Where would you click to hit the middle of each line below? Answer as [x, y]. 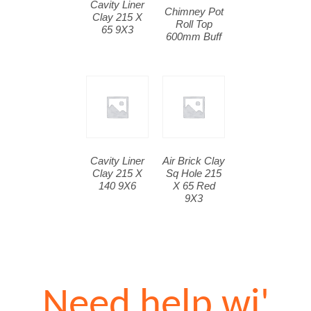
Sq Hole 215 [194, 173]
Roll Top [194, 24]
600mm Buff [194, 36]
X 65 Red [194, 185]
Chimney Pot [194, 11]
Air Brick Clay [194, 160]
